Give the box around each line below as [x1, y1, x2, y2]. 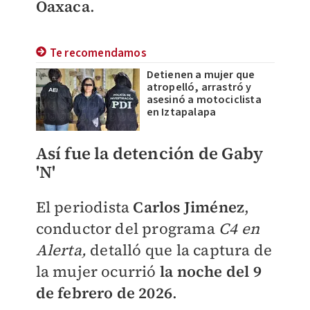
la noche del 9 [156, 261, 262, 282]
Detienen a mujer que [146, 67, 255, 82]
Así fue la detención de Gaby [35, 142, 264, 165]
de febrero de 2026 [35, 282, 173, 303]
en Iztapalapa [146, 104, 217, 120]
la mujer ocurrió [35, 261, 156, 282]
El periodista [35, 197, 134, 217]
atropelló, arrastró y [146, 80, 252, 95]
